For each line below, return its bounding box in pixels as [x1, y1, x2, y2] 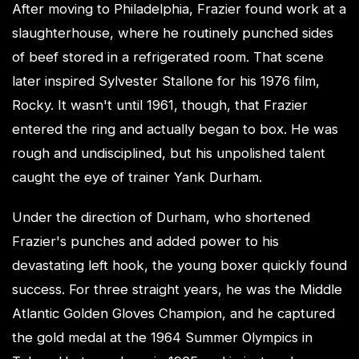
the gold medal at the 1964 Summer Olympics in [12, 329, 313, 345]
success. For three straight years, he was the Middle [12, 281, 342, 297]
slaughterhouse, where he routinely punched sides [12, 25, 333, 41]
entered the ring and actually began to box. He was [12, 121, 338, 137]
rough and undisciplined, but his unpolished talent [12, 145, 325, 161]
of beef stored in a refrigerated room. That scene [12, 49, 324, 65]
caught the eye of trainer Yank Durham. [12, 169, 262, 185]
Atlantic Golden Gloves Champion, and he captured [12, 305, 335, 321]
